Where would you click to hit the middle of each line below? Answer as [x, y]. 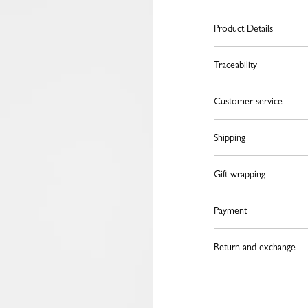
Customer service [248, 101]
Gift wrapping [239, 174]
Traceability [235, 65]
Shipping [229, 137]
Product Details [243, 28]
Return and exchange [254, 247]
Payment [230, 210]
